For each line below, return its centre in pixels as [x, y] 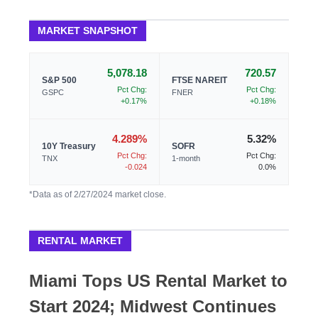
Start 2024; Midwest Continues [153, 307]
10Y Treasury [69, 147]
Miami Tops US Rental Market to [158, 281]
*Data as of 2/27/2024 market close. [98, 195]
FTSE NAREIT [199, 81]
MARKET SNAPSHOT [88, 31]
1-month [186, 159]
